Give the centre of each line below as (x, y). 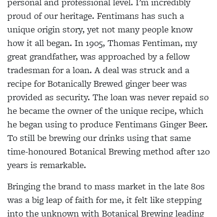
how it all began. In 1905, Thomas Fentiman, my (102, 43)
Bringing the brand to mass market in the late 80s (106, 186)
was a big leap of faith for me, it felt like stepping (104, 200)
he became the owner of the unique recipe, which (105, 110)
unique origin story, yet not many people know (100, 29)
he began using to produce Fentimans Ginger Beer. (108, 124)
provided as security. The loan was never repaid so (108, 97)
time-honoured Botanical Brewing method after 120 (108, 151)
